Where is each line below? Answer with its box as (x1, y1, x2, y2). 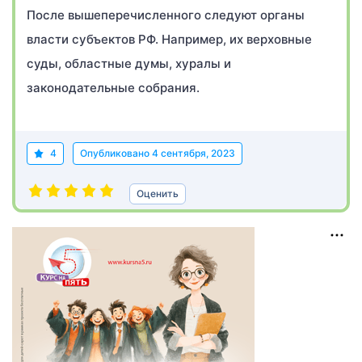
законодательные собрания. (27, 80, 200, 95)
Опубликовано (80, 147, 152, 159)
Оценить (137, 187, 179, 200)
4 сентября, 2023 (152, 147, 235, 159)
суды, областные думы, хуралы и (27, 56, 231, 71)
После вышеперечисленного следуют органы (27, 7, 305, 23)
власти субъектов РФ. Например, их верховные (27, 32, 312, 47)
